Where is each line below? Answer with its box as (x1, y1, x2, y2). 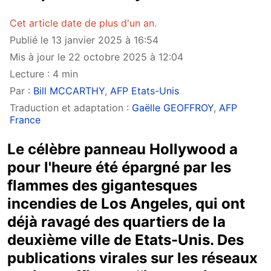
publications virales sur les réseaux (7, 249, 258, 267)
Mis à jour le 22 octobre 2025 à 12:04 (10, 51, 183, 63)
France (10, 114, 41, 126)
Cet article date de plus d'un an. (10, 17, 157, 29)
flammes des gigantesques (7, 177, 197, 194)
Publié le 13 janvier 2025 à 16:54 (10, 34, 158, 46)
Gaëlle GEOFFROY (132, 102, 214, 114)
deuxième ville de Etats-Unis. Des (7, 231, 244, 249)
